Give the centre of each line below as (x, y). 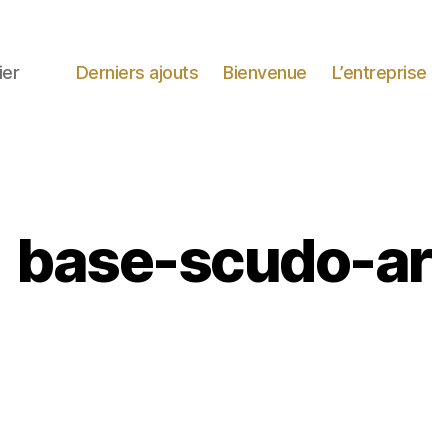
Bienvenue (265, 73)
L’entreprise (379, 73)
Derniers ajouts (137, 73)
